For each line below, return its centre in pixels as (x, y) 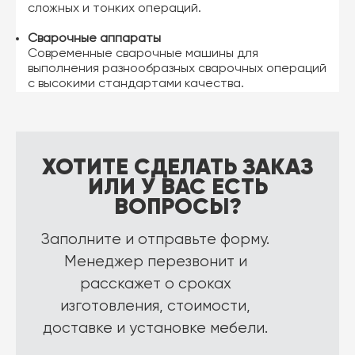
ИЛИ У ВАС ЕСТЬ (177, 186)
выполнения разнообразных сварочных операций (177, 69)
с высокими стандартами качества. (136, 84)
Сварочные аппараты (94, 38)
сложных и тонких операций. (115, 8)
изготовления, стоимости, (155, 306)
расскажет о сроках (155, 284)
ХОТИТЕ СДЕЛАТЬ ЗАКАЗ (177, 166)
